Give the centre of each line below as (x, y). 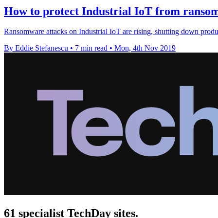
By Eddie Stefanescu (36, 48)
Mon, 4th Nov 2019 (145, 48)
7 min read (91, 48)
